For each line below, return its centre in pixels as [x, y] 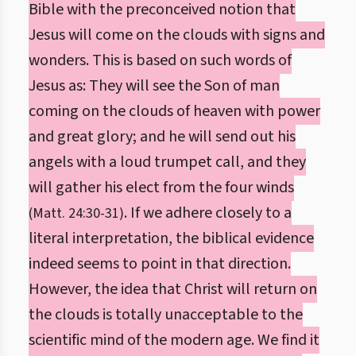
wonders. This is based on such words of [160, 60]
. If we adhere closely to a [208, 213]
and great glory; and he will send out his [162, 137]
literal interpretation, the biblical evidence [171, 238]
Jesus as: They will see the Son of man [154, 86]
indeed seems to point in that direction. [160, 264]
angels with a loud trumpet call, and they [167, 162]
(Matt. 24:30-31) [76, 213]
